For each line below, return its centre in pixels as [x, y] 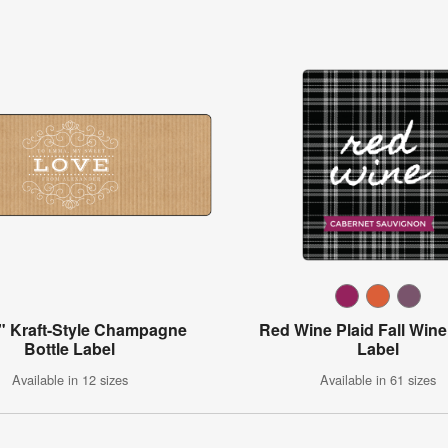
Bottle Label [70, 349]
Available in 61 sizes [377, 380]
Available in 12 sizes [69, 380]
